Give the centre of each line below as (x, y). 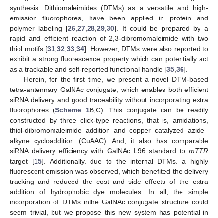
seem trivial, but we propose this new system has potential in (109, 212)
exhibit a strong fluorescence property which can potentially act (109, 59)
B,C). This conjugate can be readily (149, 110)
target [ (22, 161)
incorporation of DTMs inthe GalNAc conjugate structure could (109, 202)
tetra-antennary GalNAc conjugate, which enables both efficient (109, 89)
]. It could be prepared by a (161, 28)
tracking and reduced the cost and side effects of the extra (109, 181)
